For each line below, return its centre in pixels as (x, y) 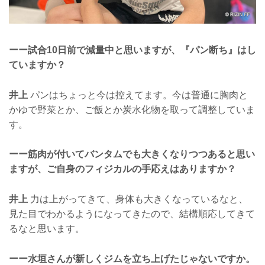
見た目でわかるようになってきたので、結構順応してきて (132, 214)
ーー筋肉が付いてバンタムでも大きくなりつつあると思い (132, 154)
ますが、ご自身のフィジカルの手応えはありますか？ (122, 169)
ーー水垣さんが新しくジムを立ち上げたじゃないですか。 (132, 258)
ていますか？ (37, 65)
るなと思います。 (47, 229)
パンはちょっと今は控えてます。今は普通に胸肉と (138, 95)
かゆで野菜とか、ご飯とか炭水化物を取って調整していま (132, 109)
